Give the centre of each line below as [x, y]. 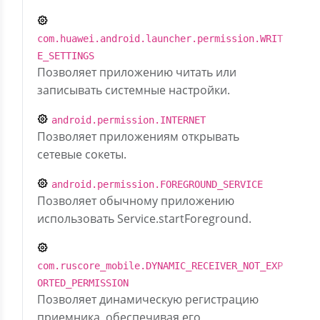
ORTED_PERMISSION [83, 283]
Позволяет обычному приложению [136, 201]
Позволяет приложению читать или [137, 72]
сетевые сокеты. [82, 154]
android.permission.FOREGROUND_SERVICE [157, 184]
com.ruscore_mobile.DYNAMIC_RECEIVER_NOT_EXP [160, 266]
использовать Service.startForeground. [144, 219]
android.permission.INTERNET [129, 120]
